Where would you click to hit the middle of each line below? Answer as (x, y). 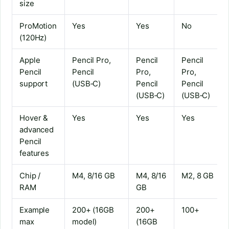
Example (35, 210)
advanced (37, 129)
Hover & (34, 118)
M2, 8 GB (198, 175)
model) (85, 221)
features (35, 153)
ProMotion (38, 26)
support (34, 83)
